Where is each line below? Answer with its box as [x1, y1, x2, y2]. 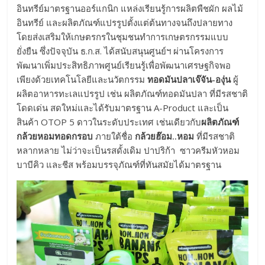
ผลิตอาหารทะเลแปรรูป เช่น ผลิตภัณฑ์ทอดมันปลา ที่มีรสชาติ [17, 87, 248, 99]
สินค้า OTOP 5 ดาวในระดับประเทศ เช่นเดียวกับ [17, 115, 202, 128]
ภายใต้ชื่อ [93, 130, 135, 142]
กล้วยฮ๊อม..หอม [135, 130, 195, 142]
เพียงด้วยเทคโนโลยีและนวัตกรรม [17, 73, 148, 85]
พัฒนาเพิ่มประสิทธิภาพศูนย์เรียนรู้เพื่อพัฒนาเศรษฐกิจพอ [17, 59, 231, 71]
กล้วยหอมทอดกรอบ [17, 130, 93, 142]
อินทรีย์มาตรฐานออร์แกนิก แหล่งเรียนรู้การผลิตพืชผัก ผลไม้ [17, 2, 244, 14]
